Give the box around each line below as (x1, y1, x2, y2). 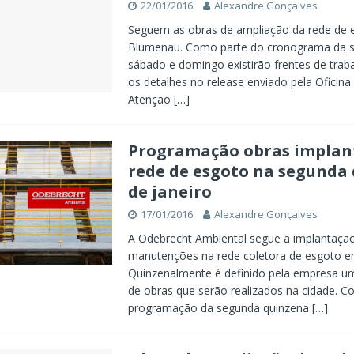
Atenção (127, 92, 174, 107)
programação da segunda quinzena (127, 300, 312, 315)
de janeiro (127, 181, 212, 202)
